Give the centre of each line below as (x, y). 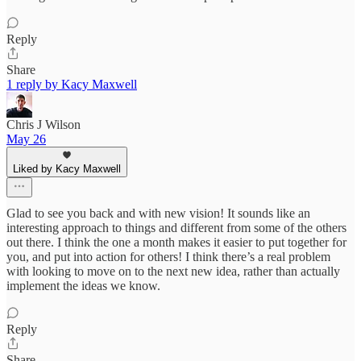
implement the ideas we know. (83, 285)
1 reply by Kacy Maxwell (72, 84)
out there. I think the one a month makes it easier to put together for (176, 242)
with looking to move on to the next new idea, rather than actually (173, 271)
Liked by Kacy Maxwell (67, 168)
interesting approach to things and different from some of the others (176, 227)
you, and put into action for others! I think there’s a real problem (168, 256)
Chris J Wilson (44, 124)
